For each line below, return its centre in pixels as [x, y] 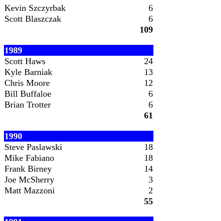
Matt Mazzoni [30, 190]
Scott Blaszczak [33, 19]
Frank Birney [28, 169]
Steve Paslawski [33, 147]
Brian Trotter [28, 105]
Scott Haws [25, 61]
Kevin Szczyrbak [35, 8]
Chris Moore [27, 83]
